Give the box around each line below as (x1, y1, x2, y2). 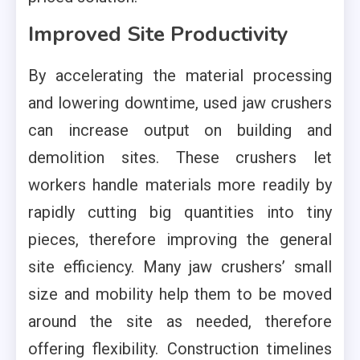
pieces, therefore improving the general (28, 229, 332, 249)
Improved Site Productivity (28, 19, 288, 48)
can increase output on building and (28, 120, 332, 140)
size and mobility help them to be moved (28, 284, 332, 304)
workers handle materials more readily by (28, 174, 332, 194)
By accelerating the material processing (28, 65, 332, 85)
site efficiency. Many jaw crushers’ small (28, 256, 332, 276)
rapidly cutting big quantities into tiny (28, 202, 332, 222)
